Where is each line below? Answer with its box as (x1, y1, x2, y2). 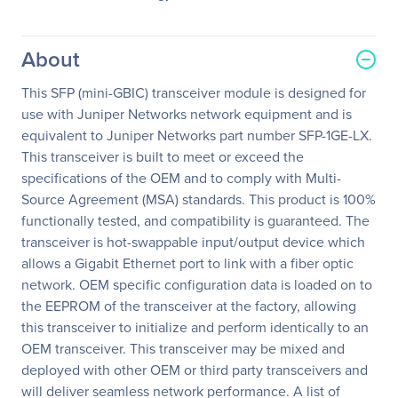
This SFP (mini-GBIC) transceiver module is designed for (21, 83, 366, 103)
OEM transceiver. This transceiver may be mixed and (21, 338, 345, 359)
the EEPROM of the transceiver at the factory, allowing (21, 296, 356, 316)
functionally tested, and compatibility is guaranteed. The (21, 211, 370, 231)
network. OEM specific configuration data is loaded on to (21, 275, 372, 295)
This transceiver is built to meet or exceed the (21, 147, 304, 167)
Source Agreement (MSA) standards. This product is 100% (21, 189, 376, 210)
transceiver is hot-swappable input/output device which (21, 232, 365, 252)
